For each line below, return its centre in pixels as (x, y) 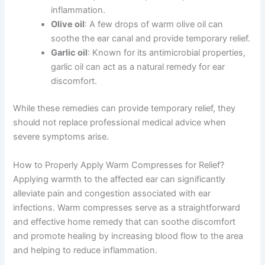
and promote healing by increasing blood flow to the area (128, 236)
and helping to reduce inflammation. (85, 250)
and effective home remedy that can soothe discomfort (125, 222)
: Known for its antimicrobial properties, (167, 53)
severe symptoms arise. (61, 137)
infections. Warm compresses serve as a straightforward (127, 207)
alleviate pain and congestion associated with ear (112, 193)
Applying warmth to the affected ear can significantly (119, 179)
